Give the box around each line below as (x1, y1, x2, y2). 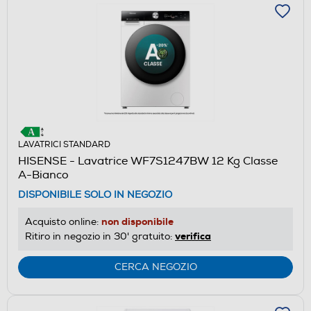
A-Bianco (18, 167, 69, 182)
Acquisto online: (25, 215, 101, 228)
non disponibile (101, 215, 174, 228)
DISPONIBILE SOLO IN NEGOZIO (18, 188, 172, 201)
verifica (175, 229, 211, 242)
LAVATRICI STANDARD (18, 139, 110, 150)
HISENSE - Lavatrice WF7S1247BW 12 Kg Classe (18, 153, 278, 168)
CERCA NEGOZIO (114, 260, 197, 273)
